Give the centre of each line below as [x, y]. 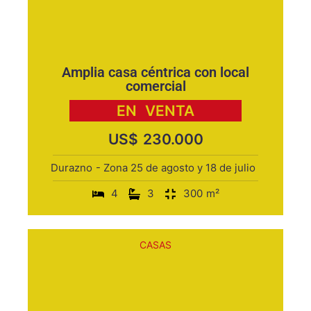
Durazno [72, 168]
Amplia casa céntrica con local [155, 72]
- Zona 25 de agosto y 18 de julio [176, 168]
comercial [155, 86]
